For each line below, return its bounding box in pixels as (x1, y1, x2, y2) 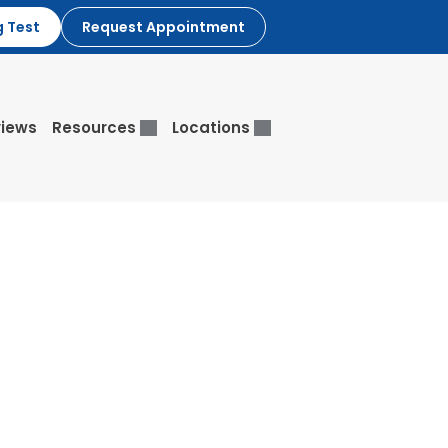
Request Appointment (81, 16, 245, 37)
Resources (52, 116, 140, 138)
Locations (172, 116, 254, 138)
